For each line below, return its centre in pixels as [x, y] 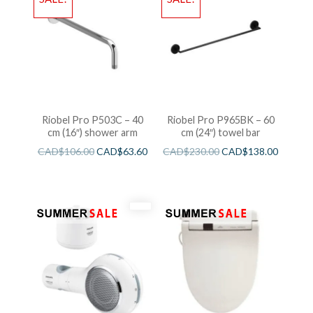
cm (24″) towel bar [220, 133]
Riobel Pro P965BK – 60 [220, 120]
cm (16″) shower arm [92, 133]
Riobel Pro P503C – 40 [92, 120]
